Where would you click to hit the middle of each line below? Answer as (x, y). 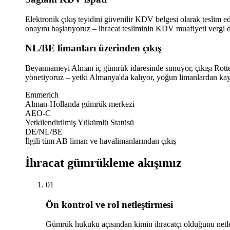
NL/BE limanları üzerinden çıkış (93, 48)
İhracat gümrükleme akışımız (103, 162)
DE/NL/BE (44, 131)
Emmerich (42, 94)
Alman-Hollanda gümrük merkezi (80, 104)
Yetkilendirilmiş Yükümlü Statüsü (79, 122)
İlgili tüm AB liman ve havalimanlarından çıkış (100, 141)
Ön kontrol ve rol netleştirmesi (109, 204)
